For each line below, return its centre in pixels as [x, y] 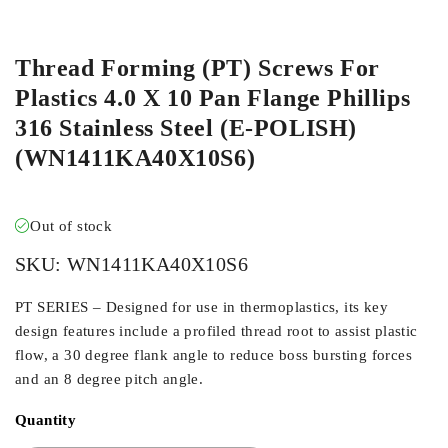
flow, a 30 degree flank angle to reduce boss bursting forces [213, 355]
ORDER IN [60, 21]
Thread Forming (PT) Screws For [198, 68]
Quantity [46, 420]
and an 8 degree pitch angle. [109, 379]
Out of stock [71, 226]
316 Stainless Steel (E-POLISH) [186, 128]
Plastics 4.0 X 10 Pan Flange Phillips [213, 98]
